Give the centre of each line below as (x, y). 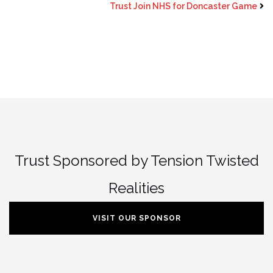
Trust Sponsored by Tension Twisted (136, 160)
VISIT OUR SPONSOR (136, 218)
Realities (136, 188)
